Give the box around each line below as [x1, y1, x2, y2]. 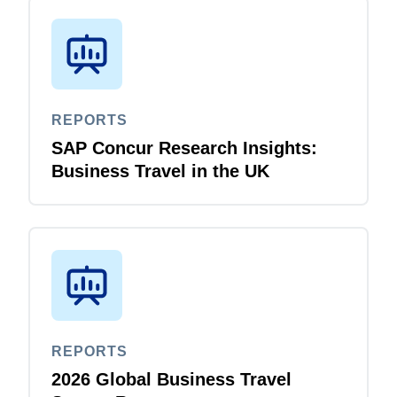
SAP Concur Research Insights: [51, 137, 317, 158]
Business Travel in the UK [51, 160, 269, 181]
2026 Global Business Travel [51, 369, 292, 389]
